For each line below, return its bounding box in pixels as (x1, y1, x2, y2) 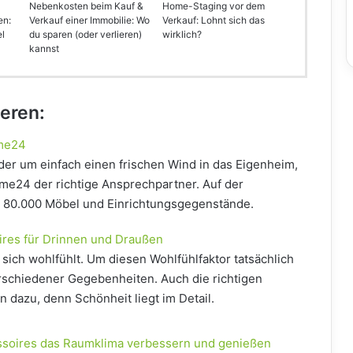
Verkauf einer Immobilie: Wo (28, 14, 150, 27)
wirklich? (162, 28, 202, 41)
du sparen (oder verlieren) (28, 28, 142, 41)
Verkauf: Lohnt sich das (162, 14, 265, 27)
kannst (28, 43, 59, 55)
